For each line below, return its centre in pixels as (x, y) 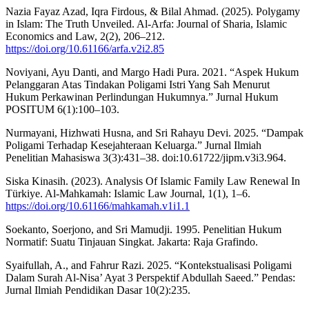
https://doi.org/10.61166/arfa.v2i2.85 (85, 49)
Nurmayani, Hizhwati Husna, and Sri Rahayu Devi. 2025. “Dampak (154, 133)
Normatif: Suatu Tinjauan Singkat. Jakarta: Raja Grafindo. (132, 242)
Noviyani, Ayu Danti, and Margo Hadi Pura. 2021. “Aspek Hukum (152, 72)
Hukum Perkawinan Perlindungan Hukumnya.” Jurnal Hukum (142, 97)
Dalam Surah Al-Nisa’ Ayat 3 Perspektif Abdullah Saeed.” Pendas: (150, 278)
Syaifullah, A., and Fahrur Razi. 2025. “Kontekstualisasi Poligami (149, 266)
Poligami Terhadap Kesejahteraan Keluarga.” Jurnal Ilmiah (133, 146)
